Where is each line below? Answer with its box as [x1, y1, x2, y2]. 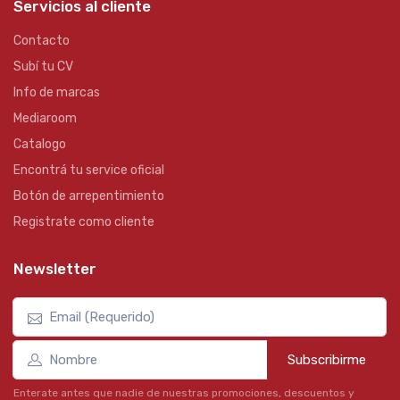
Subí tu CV [13, 59, 73, 75]
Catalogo [13, 137, 66, 153]
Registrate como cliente [13, 214, 154, 230]
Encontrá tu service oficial [13, 162, 164, 179]
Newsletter [13, 260, 96, 279]
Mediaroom [13, 111, 77, 127]
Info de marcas [13, 85, 100, 101]
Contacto [13, 33, 70, 49]
